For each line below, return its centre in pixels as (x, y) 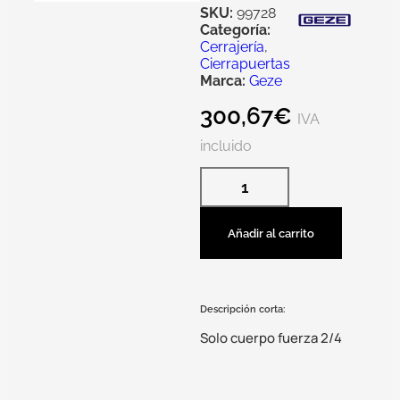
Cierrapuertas (245, 63)
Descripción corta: (242, 309)
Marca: (223, 80)
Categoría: (235, 29)
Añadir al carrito (271, 233)
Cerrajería (232, 46)
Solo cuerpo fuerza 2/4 (271, 337)
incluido (226, 146)
